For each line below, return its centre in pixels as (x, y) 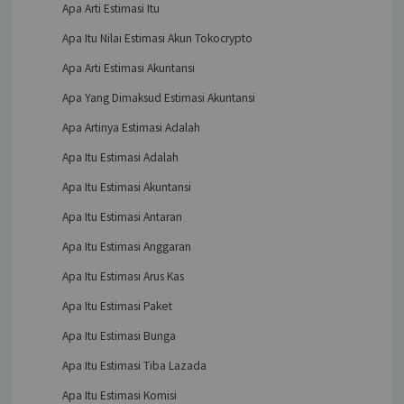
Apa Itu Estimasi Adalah (120, 157)
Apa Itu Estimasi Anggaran (126, 246)
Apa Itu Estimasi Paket (117, 306)
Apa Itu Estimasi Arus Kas (123, 276)
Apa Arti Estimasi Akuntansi (128, 68)
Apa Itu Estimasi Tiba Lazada (134, 365)
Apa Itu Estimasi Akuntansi (126, 187)
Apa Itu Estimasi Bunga (119, 335)
